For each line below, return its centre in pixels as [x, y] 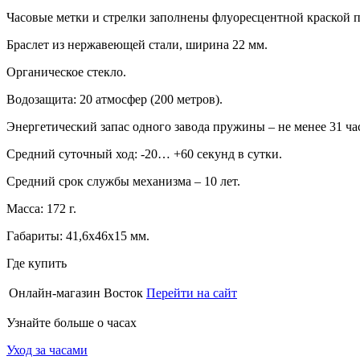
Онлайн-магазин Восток [76, 292]
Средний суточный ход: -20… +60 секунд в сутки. [144, 153]
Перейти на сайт [192, 292]
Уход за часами [47, 350]
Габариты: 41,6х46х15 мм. [78, 235]
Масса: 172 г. [41, 208]
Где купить [37, 263]
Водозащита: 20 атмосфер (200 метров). [115, 99]
